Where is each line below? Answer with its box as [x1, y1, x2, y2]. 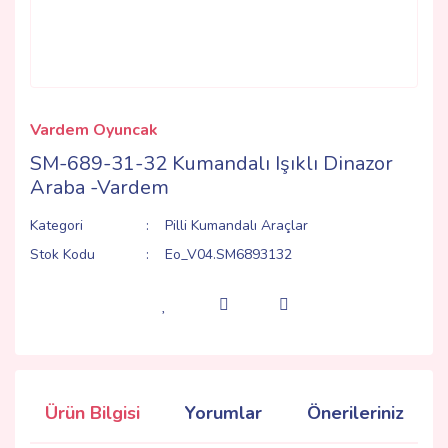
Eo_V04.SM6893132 [165, 245, 293, 264]
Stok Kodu [30, 245, 95, 264]
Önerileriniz [307, 401, 404, 425]
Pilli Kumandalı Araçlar [165, 216, 309, 235]
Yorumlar [185, 401, 262, 425]
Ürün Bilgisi [45, 401, 140, 425]
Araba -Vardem [30, 174, 169, 201]
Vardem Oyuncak [30, 119, 158, 141]
